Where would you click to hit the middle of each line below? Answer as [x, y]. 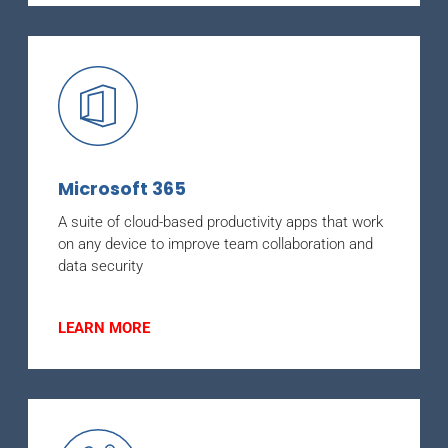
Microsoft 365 [122, 188]
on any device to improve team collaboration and [215, 243]
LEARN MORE [104, 327]
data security [100, 265]
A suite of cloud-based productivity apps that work [220, 221]
